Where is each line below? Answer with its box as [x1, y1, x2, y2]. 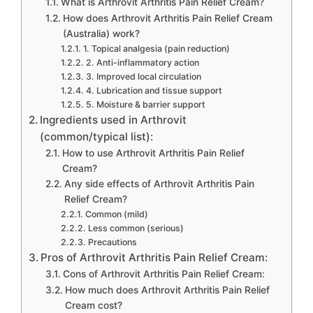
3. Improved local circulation [85, 71, 201, 82]
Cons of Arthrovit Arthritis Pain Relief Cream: [62, 268, 265, 279]
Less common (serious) [87, 223, 184, 233]
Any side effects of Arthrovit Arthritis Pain [64, 178, 254, 189]
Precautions [87, 237, 137, 247]
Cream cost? [64, 300, 122, 311]
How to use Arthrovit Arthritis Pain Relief [61, 147, 245, 159]
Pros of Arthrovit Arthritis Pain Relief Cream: [41, 251, 268, 264]
